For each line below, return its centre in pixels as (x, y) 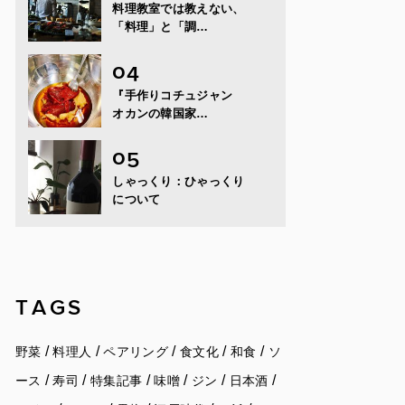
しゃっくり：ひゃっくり (179, 182)
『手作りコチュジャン (179, 95)
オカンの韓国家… (160, 113)
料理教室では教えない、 (179, 9)
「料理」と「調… (160, 27)
